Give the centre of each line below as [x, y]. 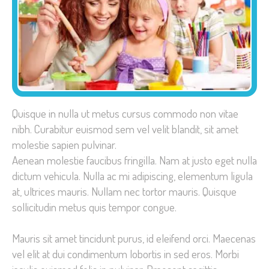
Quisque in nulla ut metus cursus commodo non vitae [125, 113]
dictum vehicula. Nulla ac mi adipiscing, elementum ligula [132, 176]
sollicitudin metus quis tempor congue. [94, 207]
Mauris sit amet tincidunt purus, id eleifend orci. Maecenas [134, 238]
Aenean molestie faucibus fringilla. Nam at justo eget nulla [134, 160]
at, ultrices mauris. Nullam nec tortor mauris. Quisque [124, 192]
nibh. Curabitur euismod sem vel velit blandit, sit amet [125, 129]
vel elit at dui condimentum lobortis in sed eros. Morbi [125, 253]
